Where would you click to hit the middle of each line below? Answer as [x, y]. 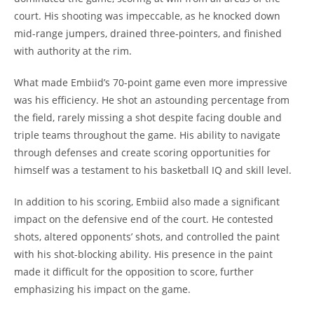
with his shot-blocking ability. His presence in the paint [143, 254]
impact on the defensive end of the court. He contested [144, 219]
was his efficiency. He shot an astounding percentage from [152, 100]
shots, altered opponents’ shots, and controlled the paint [147, 237]
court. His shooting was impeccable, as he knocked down [147, 16]
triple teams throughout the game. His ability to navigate [147, 135]
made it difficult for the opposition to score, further [134, 272]
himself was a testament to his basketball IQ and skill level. [153, 170]
